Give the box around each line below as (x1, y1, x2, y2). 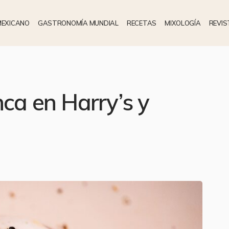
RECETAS (126, 18, 157, 27)
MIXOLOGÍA (165, 18, 201, 27)
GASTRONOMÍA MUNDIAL (37, 18, 119, 27)
